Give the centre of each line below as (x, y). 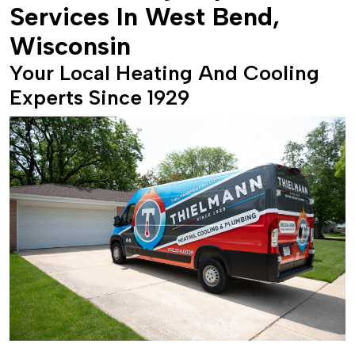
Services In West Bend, (145, 17)
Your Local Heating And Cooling (164, 73)
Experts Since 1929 (99, 97)
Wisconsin (70, 46)
